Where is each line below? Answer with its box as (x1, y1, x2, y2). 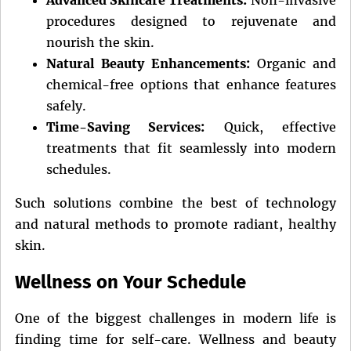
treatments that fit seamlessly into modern (46, 139, 336, 156)
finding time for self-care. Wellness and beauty (15, 331, 336, 348)
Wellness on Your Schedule (15, 270, 246, 293)
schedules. (46, 161, 111, 177)
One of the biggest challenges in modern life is (15, 310, 336, 327)
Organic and (249, 55, 336, 71)
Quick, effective (204, 118, 337, 135)
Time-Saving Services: (46, 118, 205, 135)
